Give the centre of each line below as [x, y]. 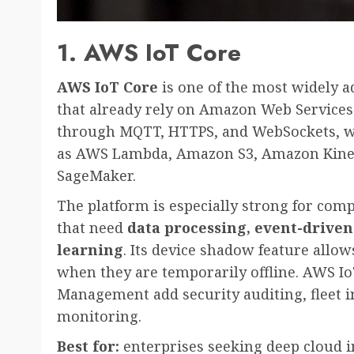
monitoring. [99, 316]
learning [90, 250]
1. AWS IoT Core [149, 53]
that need [92, 228]
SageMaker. [96, 176]
